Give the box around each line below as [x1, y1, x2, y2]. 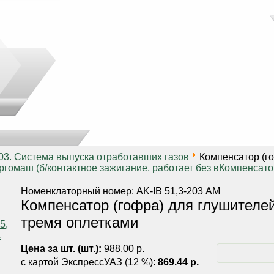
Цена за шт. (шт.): [21, 243, 102, 254]
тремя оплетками [21, 214, 139, 231]
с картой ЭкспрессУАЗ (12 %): [21, 257, 158, 267]
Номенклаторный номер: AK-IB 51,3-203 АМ [21, 186, 221, 196]
